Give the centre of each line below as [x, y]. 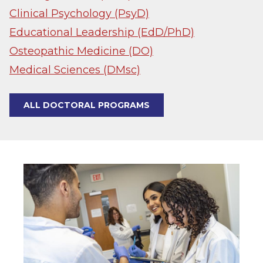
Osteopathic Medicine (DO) [81, 51]
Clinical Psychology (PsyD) [79, 14]
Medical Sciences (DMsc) [75, 70]
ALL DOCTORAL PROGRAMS [87, 105]
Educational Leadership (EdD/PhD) [102, 33]
